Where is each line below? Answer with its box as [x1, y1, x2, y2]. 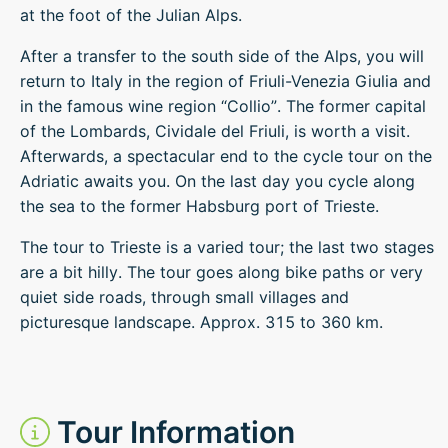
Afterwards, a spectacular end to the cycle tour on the [20, 145, 432, 166]
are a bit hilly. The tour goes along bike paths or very [20, 261, 423, 282]
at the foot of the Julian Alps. [20, 4, 242, 25]
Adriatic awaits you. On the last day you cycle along [20, 170, 415, 191]
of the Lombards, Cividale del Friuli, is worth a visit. [20, 120, 410, 141]
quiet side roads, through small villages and [20, 286, 349, 307]
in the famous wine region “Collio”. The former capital [20, 95, 426, 116]
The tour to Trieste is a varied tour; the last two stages [20, 236, 434, 257]
